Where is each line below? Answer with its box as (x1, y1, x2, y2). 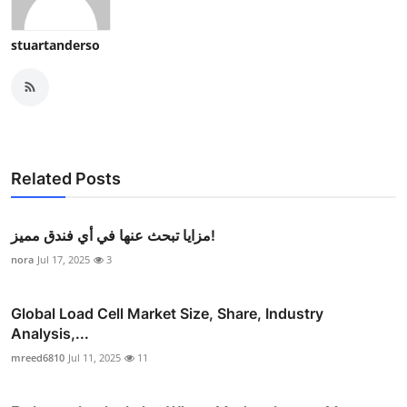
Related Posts (11, 168, 121, 188)
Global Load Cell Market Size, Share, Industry (11, 303, 323, 323)
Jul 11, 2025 (68, 350, 121, 364)
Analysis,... (11, 323, 89, 342)
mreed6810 (11, 350, 65, 364)
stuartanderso (11, 35, 100, 54)
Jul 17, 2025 (37, 252, 90, 266)
